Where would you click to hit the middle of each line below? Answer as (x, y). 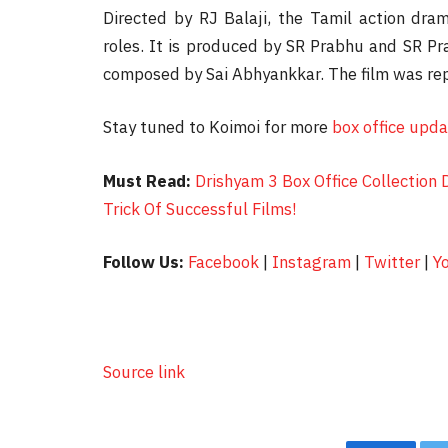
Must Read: (147, 180)
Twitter (392, 262)
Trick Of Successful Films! (199, 208)
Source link (144, 372)
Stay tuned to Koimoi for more (217, 127)
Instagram (311, 262)
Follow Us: (143, 262)
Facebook (223, 262)
